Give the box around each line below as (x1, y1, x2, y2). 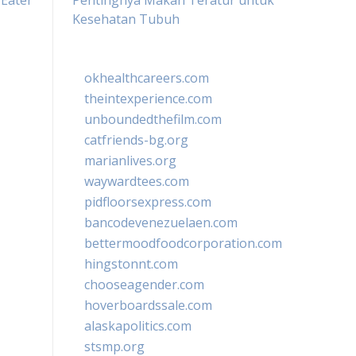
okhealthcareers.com (84, 69, 209, 87)
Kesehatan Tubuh (72, 10, 180, 28)
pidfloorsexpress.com (84, 193, 211, 211)
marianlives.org (84, 152, 176, 169)
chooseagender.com (84, 276, 204, 293)
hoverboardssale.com (84, 296, 212, 314)
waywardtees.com (84, 172, 189, 190)
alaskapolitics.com (84, 317, 192, 335)
